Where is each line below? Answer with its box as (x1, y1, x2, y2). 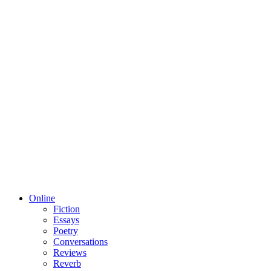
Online (29, 192, 55, 203)
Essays (53, 214, 79, 225)
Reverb (53, 258, 81, 269)
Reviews (53, 247, 87, 258)
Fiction (53, 203, 80, 214)
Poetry (53, 225, 78, 236)
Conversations (53, 236, 108, 247)
